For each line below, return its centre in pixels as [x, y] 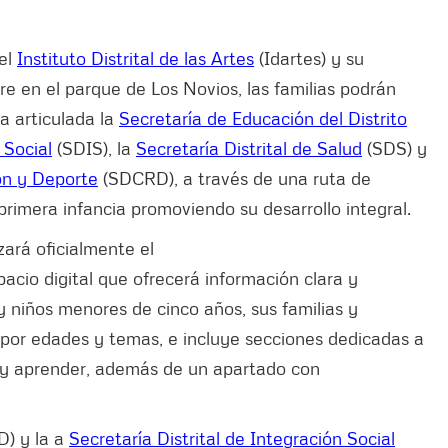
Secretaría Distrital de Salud [249, 147]
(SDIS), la [94, 147]
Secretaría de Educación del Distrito [263, 117]
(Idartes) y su [309, 57]
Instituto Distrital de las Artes [135, 57]
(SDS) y [394, 147]
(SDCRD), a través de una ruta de [234, 177]
